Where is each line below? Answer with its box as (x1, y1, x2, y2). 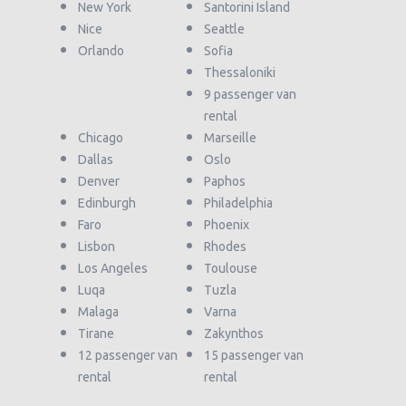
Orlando (78, 43, 124, 58)
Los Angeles (78, 261, 148, 275)
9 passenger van (204, 87, 296, 101)
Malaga (78, 304, 119, 319)
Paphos (204, 174, 246, 188)
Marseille (204, 130, 256, 145)
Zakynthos (204, 326, 264, 341)
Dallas (78, 152, 113, 167)
